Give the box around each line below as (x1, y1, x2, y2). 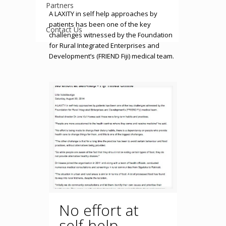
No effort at (59, 199, 139, 220)
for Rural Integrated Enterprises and (48, 41, 159, 50)
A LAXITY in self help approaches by (48, 9, 157, 18)
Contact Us (46, 25, 82, 34)
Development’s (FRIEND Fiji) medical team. (48, 51, 174, 61)
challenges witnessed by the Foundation (48, 30, 173, 39)
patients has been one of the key (48, 20, 151, 29)
